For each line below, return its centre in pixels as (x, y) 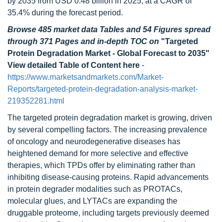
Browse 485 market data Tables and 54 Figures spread (109, 29)
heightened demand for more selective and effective (98, 153)
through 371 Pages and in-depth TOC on (84, 41)
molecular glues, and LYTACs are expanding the (92, 201)
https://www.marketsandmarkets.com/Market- (85, 77)
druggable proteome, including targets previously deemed (108, 213)
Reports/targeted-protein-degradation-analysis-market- (103, 89)
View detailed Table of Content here (74, 65)
